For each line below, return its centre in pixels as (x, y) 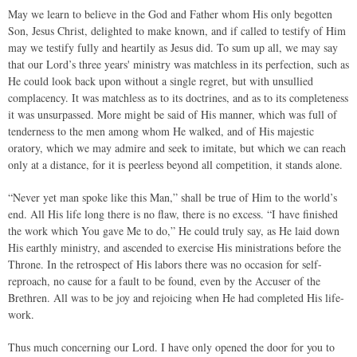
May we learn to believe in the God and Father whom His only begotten (170, 14)
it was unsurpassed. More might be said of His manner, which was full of (173, 114)
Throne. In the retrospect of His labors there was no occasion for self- (165, 264)
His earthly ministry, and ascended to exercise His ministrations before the (175, 247)
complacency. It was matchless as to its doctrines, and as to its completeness (178, 98)
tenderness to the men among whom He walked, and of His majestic (161, 131)
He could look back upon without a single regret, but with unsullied (161, 81)
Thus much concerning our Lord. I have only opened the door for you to (171, 347)
